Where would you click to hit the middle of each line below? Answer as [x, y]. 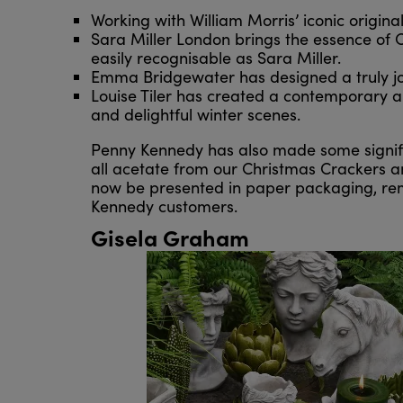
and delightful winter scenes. [195, 115]
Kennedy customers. [164, 206]
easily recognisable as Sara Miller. [215, 58]
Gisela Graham [170, 237]
